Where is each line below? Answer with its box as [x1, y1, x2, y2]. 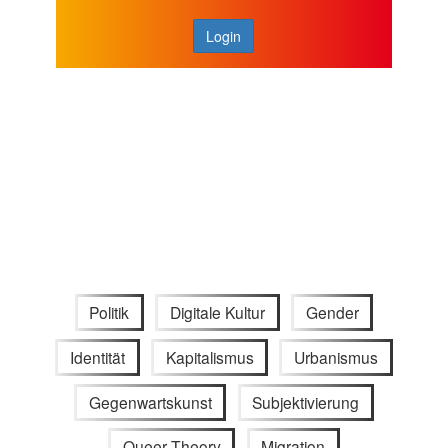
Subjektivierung [252, 390, 360, 413]
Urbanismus [294, 345, 379, 368]
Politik [89, 301, 130, 324]
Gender [305, 301, 359, 324]
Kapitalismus [165, 345, 254, 368]
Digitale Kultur [170, 301, 265, 324]
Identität [69, 345, 125, 368]
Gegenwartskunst [88, 390, 212, 413]
